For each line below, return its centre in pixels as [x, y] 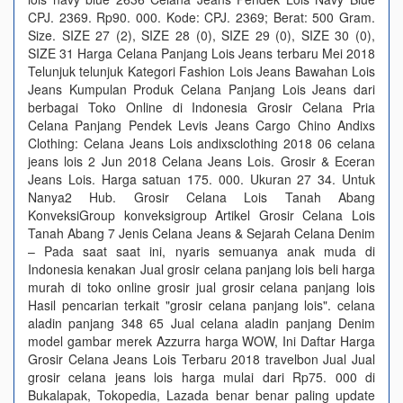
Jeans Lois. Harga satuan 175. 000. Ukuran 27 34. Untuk [201, 179]
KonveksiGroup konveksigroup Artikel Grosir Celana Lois [201, 215]
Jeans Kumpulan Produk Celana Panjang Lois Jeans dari [201, 89]
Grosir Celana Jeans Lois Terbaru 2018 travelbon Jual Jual [201, 359]
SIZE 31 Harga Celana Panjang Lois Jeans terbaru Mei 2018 [201, 53]
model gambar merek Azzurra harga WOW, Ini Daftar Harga [201, 341]
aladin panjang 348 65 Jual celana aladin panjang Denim [201, 323]
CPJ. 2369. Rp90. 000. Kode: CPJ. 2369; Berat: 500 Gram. [201, 17]
